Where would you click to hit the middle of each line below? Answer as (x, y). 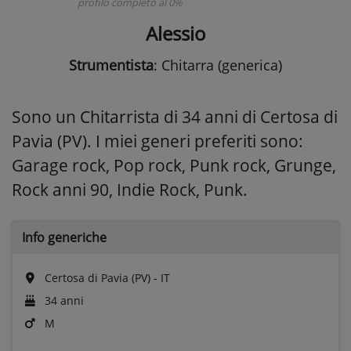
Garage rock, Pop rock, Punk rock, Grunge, (174, 165)
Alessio (175, 33)
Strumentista (111, 65)
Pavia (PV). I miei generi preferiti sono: (157, 141)
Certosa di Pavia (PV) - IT (106, 277)
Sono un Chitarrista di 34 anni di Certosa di (175, 116)
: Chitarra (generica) (218, 65)
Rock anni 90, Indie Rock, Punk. (130, 189)
